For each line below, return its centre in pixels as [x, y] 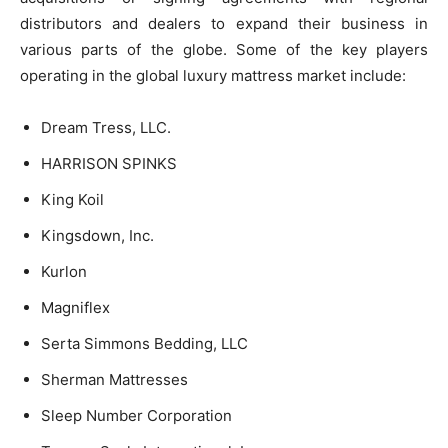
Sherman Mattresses [114, 379]
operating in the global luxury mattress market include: [213, 75]
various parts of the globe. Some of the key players [224, 49]
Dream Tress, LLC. [106, 127]
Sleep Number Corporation [136, 415]
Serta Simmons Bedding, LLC [144, 343]
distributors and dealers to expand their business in [224, 23]
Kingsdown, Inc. [97, 235]
